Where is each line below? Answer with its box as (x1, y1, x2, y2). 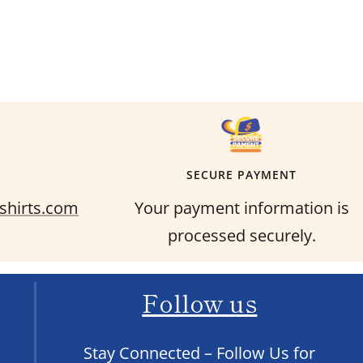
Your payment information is (134, 196, 349, 219)
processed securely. (167, 224, 316, 246)
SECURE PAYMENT (186, 166, 297, 182)
